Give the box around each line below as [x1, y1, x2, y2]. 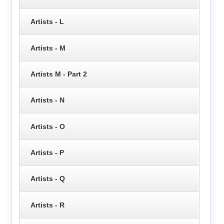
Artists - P [30, 148, 64, 156]
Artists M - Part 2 [30, 69, 87, 78]
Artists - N [30, 96, 64, 104]
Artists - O [30, 122, 65, 130]
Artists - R [30, 200, 64, 209]
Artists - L [30, 17, 64, 26]
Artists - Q [30, 174, 65, 183]
